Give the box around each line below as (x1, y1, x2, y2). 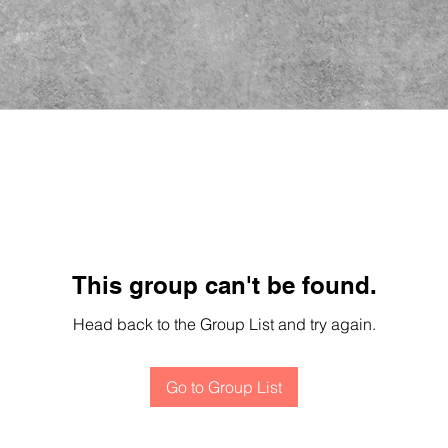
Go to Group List (166, 376, 282, 397)
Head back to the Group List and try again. (72, 313, 376, 334)
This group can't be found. (71, 270, 377, 299)
